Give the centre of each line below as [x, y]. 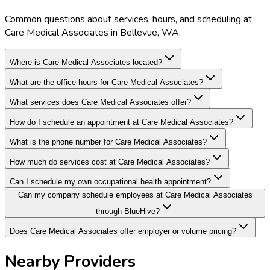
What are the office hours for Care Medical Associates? [106, 82]
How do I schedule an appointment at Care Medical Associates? [121, 122]
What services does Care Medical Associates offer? [100, 102]
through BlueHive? [128, 211]
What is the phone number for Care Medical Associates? [108, 142]
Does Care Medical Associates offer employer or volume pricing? [123, 231]
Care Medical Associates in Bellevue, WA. [93, 32]
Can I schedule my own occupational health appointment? [110, 181]
